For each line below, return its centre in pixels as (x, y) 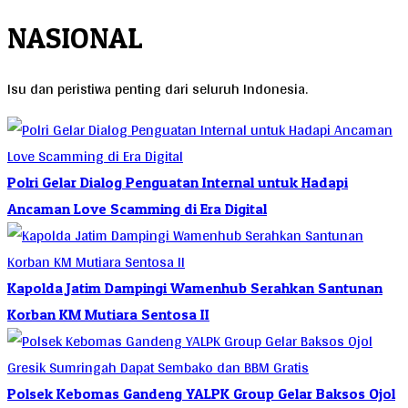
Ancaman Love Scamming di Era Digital (137, 208)
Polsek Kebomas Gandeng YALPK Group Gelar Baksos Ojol (201, 393)
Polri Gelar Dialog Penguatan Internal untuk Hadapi (178, 182)
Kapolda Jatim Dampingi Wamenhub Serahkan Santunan (195, 287)
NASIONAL (75, 38)
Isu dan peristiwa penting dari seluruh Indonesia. (158, 88)
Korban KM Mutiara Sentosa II (108, 314)
